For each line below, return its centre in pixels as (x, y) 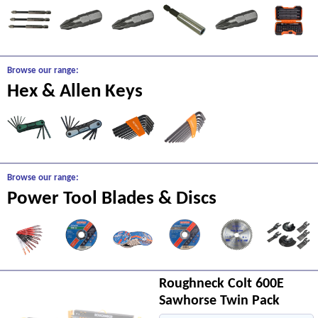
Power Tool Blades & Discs (112, 199)
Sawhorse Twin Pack (219, 301)
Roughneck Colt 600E (221, 284)
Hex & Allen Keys (75, 92)
